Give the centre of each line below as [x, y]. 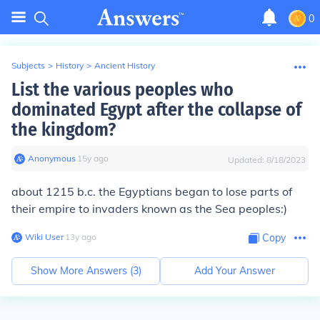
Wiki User [44, 237]
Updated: [247, 160]
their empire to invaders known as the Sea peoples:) [149, 209]
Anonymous [52, 158]
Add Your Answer [234, 271]
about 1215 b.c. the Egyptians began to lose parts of [152, 191]
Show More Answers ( [81, 271]
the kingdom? [64, 130]
